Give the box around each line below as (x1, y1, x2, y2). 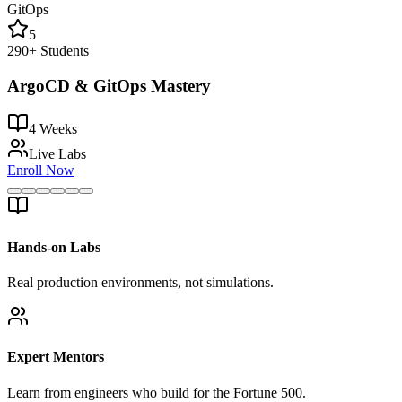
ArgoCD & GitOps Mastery (7, 75, 211, 95)
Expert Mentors (7, 349, 104, 365)
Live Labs (29, 146, 86, 162)
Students (37, 43, 89, 58)
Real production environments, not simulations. (7, 274, 274, 290)
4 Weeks (29, 121, 77, 137)
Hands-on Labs (7, 239, 100, 255)
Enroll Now (7, 162, 74, 179)
